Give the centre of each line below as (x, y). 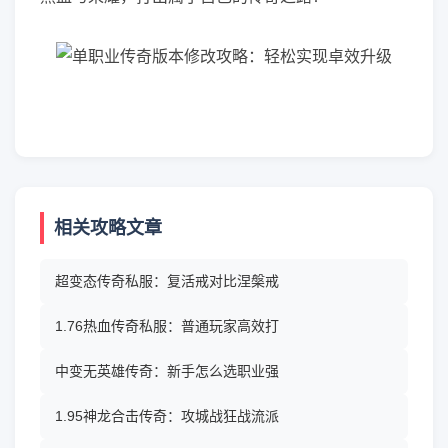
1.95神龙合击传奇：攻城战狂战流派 (167, 416)
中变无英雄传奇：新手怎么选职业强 (167, 371)
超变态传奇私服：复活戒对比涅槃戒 (167, 281)
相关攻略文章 (108, 228)
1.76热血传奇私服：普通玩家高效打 (167, 326)
